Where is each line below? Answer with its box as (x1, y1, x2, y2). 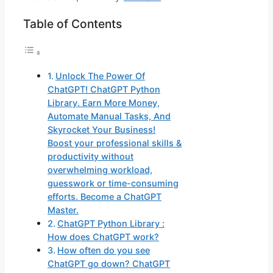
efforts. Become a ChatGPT (48, 191, 161, 202)
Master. (48, 205, 79, 216)
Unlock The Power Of (55, 71, 145, 82)
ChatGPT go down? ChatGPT (48, 258, 170, 269)
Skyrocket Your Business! (48, 124, 155, 135)
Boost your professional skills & (48, 138, 182, 149)
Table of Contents (23, 16, 122, 31)
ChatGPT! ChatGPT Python (48, 84, 160, 95)
